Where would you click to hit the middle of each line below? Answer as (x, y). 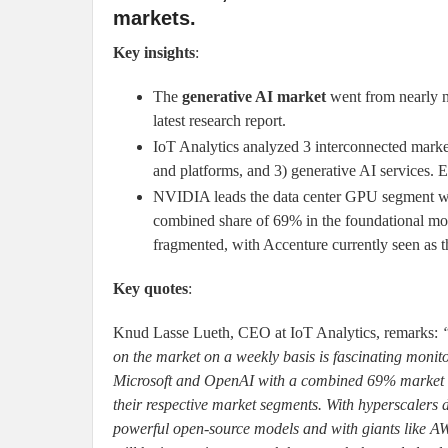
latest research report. (219, 121)
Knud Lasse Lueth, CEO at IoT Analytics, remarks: (277, 333)
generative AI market (254, 97)
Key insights (154, 53)
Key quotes (150, 289)
